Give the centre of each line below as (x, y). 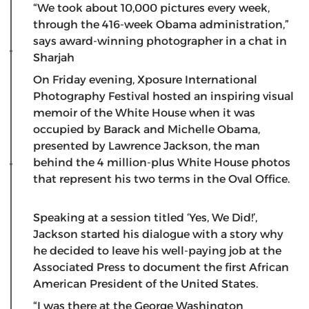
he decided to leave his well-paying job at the (157, 250)
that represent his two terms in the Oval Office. (161, 179)
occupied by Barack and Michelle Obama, (147, 129)
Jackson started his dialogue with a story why (158, 234)
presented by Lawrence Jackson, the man (147, 146)
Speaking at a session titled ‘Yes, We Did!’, (145, 217)
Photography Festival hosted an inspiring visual (163, 96)
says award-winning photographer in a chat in (160, 41)
